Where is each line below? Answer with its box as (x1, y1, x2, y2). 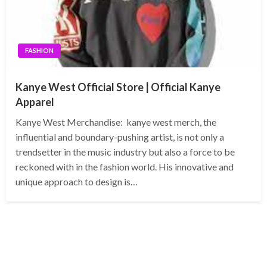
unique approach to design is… (15, 176, 138, 188)
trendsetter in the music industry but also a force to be (15, 146, 235, 158)
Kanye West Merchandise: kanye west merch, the (15, 116, 216, 128)
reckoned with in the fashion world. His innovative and (15, 161, 234, 173)
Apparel (15, 95, 54, 109)
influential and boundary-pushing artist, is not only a (15, 131, 224, 143)
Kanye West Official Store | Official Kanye (15, 80, 221, 94)
